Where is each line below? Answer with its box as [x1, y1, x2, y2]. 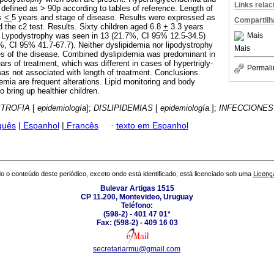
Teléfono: [121, 201, 153, 210]
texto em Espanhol [116, 120, 188, 130]
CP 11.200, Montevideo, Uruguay [81, 193, 193, 202]
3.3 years [168, 22, 204, 32]
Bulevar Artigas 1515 [100, 184, 174, 193]
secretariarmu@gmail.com [93, 245, 180, 254]
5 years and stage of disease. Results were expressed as [12, 13, 215, 23]
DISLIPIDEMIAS [94, 103, 153, 113]
